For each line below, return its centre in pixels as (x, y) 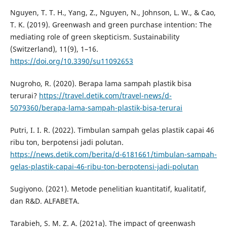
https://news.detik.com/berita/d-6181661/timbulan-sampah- (113, 155)
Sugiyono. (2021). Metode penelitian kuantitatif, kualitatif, (108, 189)
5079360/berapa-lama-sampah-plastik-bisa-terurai (96, 108)
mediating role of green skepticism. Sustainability (94, 37)
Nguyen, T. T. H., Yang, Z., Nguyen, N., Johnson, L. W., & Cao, (113, 13)
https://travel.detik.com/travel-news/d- (105, 96)
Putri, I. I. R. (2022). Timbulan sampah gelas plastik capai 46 (112, 130)
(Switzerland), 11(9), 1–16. (54, 49)
